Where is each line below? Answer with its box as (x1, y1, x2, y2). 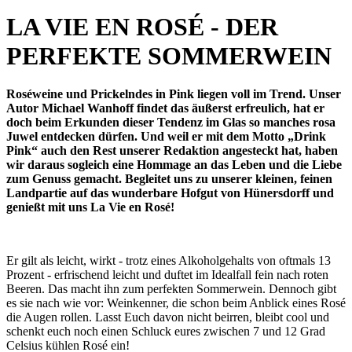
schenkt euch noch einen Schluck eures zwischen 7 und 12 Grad (6, 324, 325, 339)
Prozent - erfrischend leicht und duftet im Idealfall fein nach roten (6, 268, 328, 282)
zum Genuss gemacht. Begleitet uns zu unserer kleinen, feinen (6, 172, 332, 186)
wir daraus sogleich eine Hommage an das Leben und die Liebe (6, 158, 342, 172)
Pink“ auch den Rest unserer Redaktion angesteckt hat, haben (6, 144, 338, 158)
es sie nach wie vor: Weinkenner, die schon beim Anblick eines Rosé (6, 296, 346, 310)
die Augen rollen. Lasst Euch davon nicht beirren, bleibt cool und (6, 310, 329, 324)
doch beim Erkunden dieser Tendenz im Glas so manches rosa (6, 115, 335, 130)
